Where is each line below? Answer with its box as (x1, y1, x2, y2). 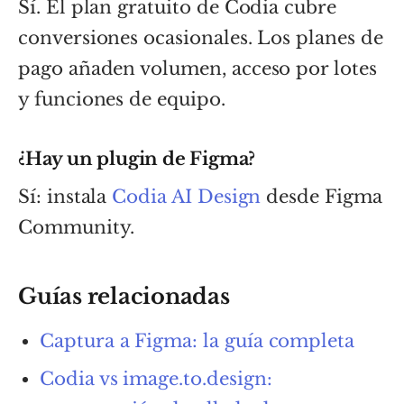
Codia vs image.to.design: (40, 367, 272, 390)
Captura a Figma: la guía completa (40, 329, 355, 352)
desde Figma (261, 185, 382, 207)
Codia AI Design (112, 185, 262, 207)
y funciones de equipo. (18, 87, 225, 110)
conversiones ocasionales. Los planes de (18, 26, 383, 49)
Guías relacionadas (18, 282, 230, 309)
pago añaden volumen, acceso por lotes (18, 57, 377, 79)
